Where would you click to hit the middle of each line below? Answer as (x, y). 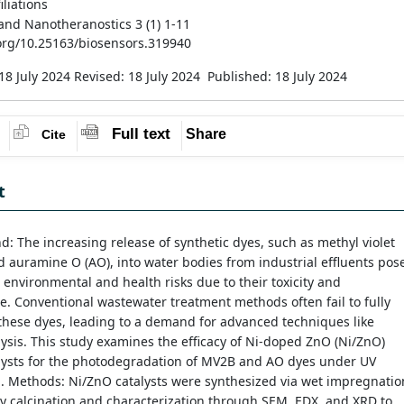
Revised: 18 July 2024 (139, 76)
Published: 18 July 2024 (279, 76)
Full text (142, 134)
